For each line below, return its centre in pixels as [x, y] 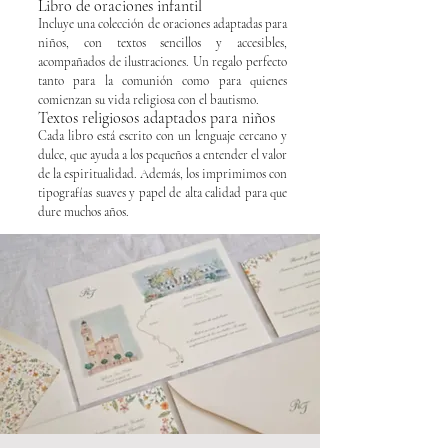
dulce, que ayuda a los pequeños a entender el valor [162, 154]
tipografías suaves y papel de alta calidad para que [162, 192]
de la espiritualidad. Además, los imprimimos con [162, 173]
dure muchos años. [83, 211]
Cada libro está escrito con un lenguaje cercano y [162, 135]
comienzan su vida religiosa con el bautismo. [148, 99]
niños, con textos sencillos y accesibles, [162, 42]
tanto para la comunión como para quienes [162, 80]
